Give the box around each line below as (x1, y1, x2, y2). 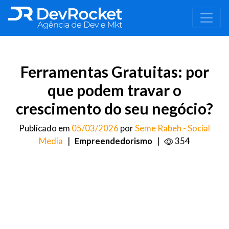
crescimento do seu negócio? (16, 99, 213, 118)
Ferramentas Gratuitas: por (20, 62, 209, 81)
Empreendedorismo (75, 135, 152, 146)
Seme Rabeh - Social (135, 123, 210, 133)
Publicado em (19, 123, 72, 133)
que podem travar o (48, 81, 181, 99)
